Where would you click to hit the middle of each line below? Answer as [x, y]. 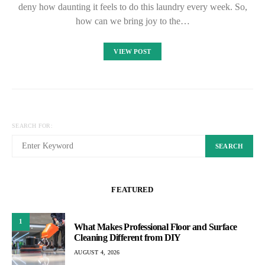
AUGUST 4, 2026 [97, 253]
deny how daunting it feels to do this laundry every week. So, [132, 7]
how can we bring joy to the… [132, 21]
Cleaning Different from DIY [127, 238]
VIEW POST [132, 51]
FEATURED [132, 189]
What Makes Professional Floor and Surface [156, 227]
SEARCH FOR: [32, 125]
